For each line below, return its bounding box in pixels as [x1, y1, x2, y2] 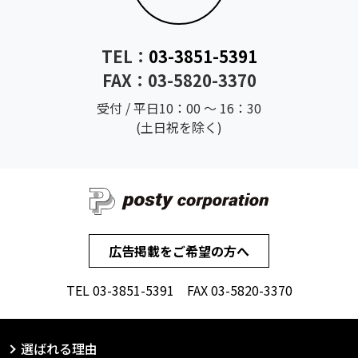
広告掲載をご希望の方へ [109, 241, 249, 261]
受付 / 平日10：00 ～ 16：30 [97, 98, 261, 118]
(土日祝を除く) [136, 117, 222, 137]
